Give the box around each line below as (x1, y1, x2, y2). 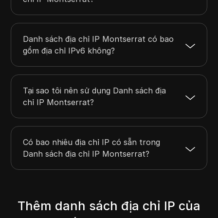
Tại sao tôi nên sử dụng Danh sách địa (23, 86, 166, 96)
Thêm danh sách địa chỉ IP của (18, 199, 200, 214)
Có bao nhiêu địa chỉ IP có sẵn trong (23, 137, 161, 147)
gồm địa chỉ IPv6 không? (23, 46, 115, 56)
